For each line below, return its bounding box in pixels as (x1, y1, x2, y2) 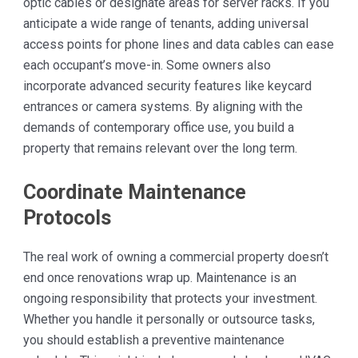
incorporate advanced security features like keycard (22, 78, 312, 94)
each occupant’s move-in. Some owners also (22, 58, 271, 74)
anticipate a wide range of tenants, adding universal (22, 16, 308, 32)
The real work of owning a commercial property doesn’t (22, 249, 328, 265)
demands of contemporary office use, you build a (22, 120, 294, 136)
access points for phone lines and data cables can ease (22, 37, 334, 53)
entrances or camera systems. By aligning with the (22, 99, 303, 115)
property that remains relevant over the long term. (22, 141, 297, 157)
